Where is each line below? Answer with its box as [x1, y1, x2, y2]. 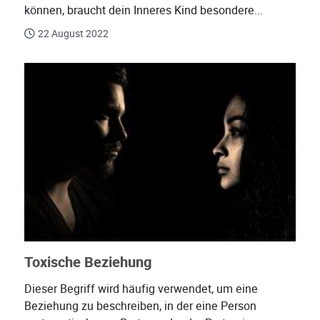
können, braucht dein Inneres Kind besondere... [24, 2, 263, 19]
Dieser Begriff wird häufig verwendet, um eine [24, 281, 258, 298]
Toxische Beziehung [24, 252, 151, 274]
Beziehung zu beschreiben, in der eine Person [24, 298, 256, 315]
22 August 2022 [38, 26, 109, 41]
